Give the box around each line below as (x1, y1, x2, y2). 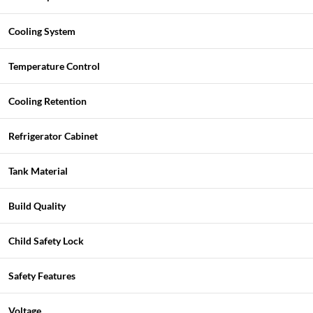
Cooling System (8, 25, 75, 37)
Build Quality (8, 200, 66, 212)
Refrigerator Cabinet (8, 130, 98, 142)
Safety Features (8, 270, 75, 282)
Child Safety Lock (8, 235, 84, 247)
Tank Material (8, 165, 68, 177)
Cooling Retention (8, 95, 87, 107)
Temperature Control (8, 60, 100, 72)
